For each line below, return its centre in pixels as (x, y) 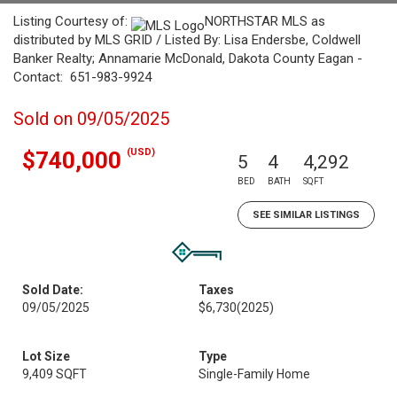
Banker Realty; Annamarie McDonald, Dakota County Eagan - (188, 58)
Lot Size (46, 356)
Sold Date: (53, 290)
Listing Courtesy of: (72, 21)
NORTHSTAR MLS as (265, 21)
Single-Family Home (254, 374)
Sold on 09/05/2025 (91, 119)
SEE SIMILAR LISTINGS (306, 215)
